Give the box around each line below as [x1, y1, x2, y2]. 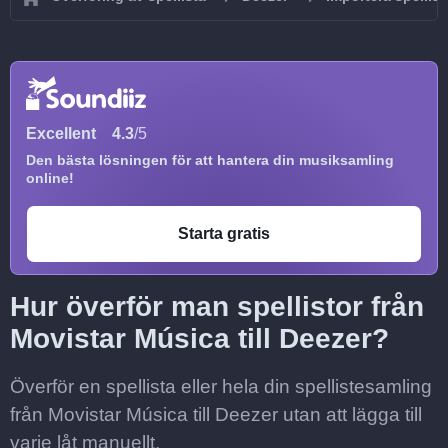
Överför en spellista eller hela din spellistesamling [10, 376, 432, 397]
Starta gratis [178, 225, 270, 242]
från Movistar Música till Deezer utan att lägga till [10, 404, 422, 425]
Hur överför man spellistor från [10, 291, 424, 322]
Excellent [26, 125, 96, 142]
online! [26, 170, 74, 186]
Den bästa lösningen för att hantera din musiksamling [26, 152, 394, 168]
